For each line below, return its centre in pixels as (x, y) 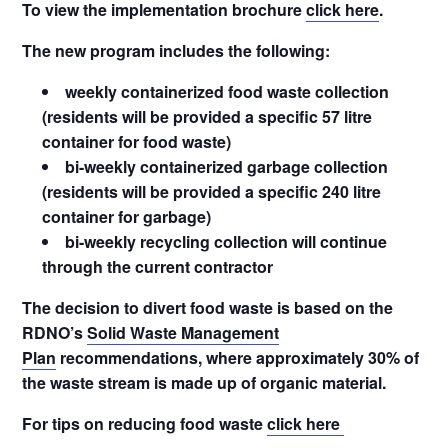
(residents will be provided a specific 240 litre (212, 191)
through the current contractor (160, 266)
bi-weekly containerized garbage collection (227, 166)
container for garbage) (127, 216)
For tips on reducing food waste (145, 423)
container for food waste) (137, 141)
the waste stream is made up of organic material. (204, 382)
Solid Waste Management (183, 332)
